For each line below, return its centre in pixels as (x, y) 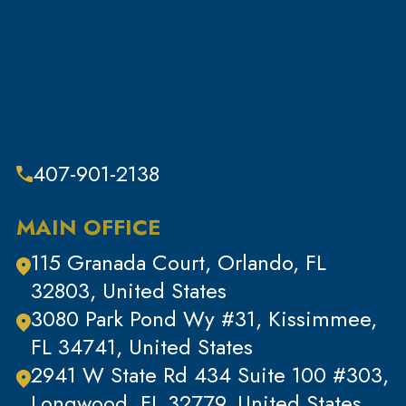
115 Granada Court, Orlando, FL (178, 263)
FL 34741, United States (141, 347)
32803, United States (128, 291)
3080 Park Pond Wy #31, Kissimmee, (203, 319)
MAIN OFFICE (88, 227)
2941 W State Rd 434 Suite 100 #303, (209, 375)
